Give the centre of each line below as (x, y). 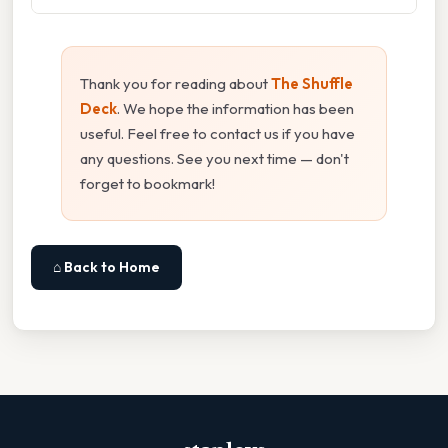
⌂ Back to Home (106, 267)
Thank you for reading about (175, 84)
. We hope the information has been (235, 109)
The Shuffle (312, 84)
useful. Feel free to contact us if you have (217, 134)
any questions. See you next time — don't (214, 159)
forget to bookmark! (147, 184)
